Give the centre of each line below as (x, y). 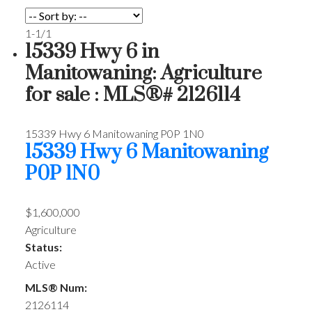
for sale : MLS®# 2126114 (132, 95)
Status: (43, 247)
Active (40, 265)
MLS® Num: (56, 288)
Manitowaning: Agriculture (143, 73)
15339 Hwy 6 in (92, 52)
